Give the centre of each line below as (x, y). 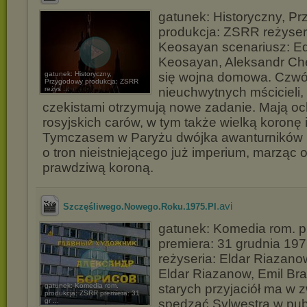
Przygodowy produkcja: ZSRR (91, 81)
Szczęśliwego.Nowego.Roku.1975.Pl (140, 207)
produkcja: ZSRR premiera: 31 (92, 293)
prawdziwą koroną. (98, 168)
